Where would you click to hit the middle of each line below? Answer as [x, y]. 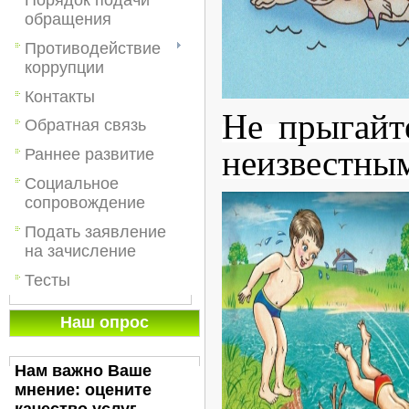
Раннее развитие [89, 155]
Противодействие [93, 48]
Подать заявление [95, 231]
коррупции [64, 67]
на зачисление [80, 251]
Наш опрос [105, 322]
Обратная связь [85, 126]
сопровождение [85, 202]
